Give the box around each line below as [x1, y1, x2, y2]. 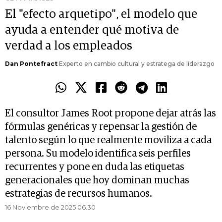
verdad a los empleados [5, 40, 132, 53]
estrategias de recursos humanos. [5, 189, 152, 199]
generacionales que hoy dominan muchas [5, 175, 189, 186]
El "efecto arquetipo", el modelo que [5, 8, 197, 21]
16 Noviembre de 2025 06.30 [5, 203, 96, 212]
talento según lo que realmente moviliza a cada [5, 135, 212, 146]
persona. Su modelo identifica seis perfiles [5, 149, 191, 159]
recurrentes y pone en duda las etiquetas [5, 162, 184, 172]
